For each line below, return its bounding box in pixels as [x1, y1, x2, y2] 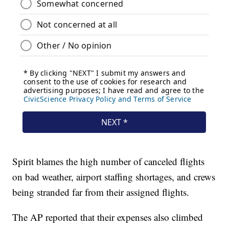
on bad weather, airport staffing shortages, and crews [12, 170, 216, 184]
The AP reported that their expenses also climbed [12, 211, 203, 224]
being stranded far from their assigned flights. [12, 186, 190, 199]
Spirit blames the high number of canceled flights [12, 155, 205, 168]
